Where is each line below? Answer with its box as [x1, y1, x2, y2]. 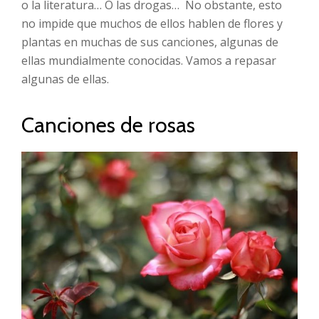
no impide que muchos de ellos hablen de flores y [21, 16, 283, 31]
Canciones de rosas [21, 112, 195, 138]
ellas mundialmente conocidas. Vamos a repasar [21, 53, 276, 68]
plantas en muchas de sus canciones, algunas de [21, 34, 278, 50]
